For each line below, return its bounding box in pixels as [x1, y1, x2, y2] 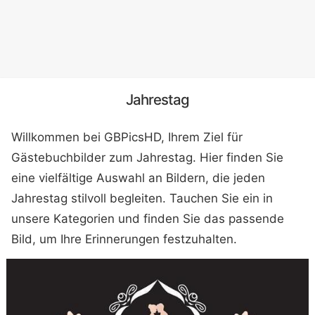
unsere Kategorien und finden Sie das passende [11, 211, 285, 226]
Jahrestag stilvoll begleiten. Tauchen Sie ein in [11, 191, 274, 205]
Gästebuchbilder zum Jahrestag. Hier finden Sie [11, 150, 284, 165]
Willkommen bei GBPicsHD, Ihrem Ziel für [11, 129, 243, 144]
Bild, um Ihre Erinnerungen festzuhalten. [11, 231, 238, 246]
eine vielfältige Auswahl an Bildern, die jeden [11, 170, 266, 185]
